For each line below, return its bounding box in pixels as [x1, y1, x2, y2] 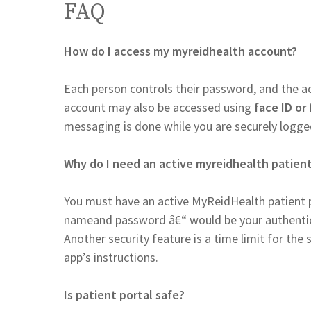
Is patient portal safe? [64, 286, 185, 303]
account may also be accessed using [64, 99, 254, 115]
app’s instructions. [64, 249, 158, 265]
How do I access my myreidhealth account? [64, 42, 297, 59]
